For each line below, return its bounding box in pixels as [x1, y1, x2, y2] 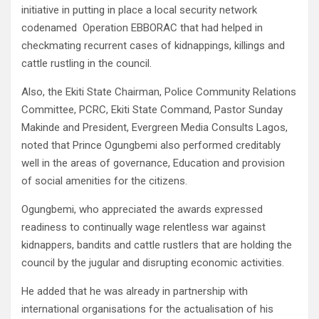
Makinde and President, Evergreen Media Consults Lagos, [21, 121, 288, 135]
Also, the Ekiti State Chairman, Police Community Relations [21, 85, 296, 99]
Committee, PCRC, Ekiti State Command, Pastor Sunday [21, 103, 283, 117]
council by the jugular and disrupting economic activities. [21, 256, 284, 270]
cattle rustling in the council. [21, 57, 152, 70]
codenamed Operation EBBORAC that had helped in [21, 21, 263, 35]
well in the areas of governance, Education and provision [21, 157, 285, 170]
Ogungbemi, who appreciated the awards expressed [21, 203, 263, 216]
